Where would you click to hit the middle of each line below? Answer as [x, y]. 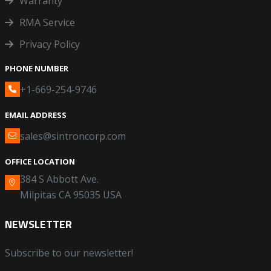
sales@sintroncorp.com [73, 136]
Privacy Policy [49, 44]
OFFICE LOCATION [40, 162]
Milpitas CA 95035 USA [70, 195]
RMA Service [47, 23]
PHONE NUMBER [36, 69]
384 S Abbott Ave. [59, 179]
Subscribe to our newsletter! [69, 253]
